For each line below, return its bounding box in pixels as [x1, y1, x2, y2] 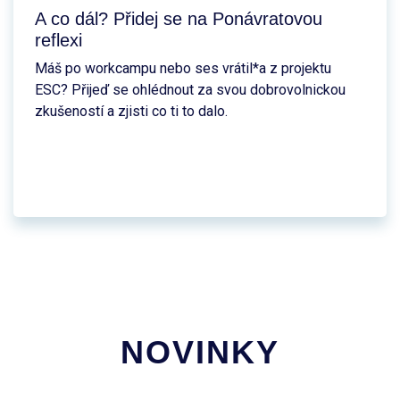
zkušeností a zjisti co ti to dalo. [35, 102, 228, 120]
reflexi [35, 29, 82, 50]
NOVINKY [121, 334, 279, 371]
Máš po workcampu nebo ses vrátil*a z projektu [35, 59, 331, 77]
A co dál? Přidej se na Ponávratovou [35, 8, 322, 29]
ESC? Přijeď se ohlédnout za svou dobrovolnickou [35, 80, 346, 98]
